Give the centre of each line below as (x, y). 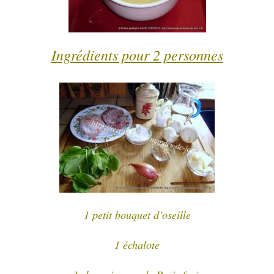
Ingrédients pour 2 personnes (137, 54)
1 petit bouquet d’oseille (137, 214)
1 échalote (137, 244)
